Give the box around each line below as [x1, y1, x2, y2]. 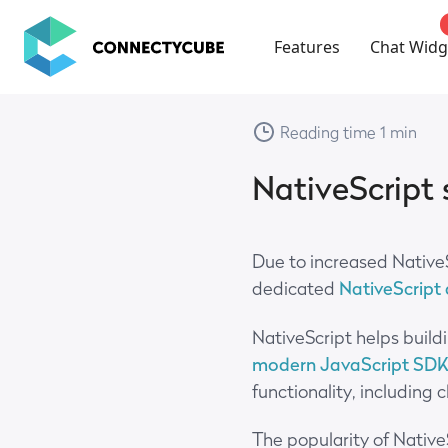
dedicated [252, 278, 339, 299]
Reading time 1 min [280, 121, 417, 142]
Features [274, 36, 340, 58]
